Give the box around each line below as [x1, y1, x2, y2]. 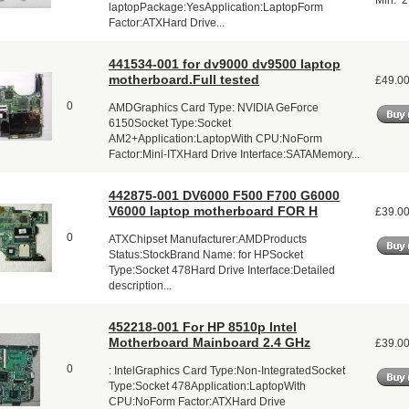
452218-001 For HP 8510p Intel [109, 319, 298, 334]
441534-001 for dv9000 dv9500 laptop [109, 56, 341, 71]
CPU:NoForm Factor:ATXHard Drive [109, 395, 287, 407]
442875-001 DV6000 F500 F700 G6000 [109, 187, 341, 203]
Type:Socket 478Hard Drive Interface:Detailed [109, 264, 336, 276]
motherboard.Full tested [109, 71, 260, 87]
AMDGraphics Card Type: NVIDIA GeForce [109, 101, 320, 113]
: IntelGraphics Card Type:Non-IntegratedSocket [109, 364, 346, 376]
